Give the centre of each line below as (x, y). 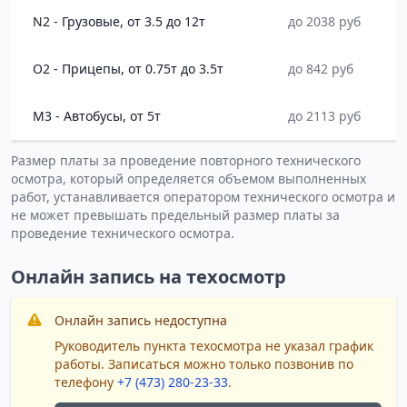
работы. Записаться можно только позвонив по (204, 364)
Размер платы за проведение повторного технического (186, 160)
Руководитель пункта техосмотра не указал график (214, 346)
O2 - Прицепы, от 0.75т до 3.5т (128, 69)
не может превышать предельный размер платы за (175, 215)
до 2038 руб (324, 21)
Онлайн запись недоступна (141, 320)
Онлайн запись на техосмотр (149, 277)
